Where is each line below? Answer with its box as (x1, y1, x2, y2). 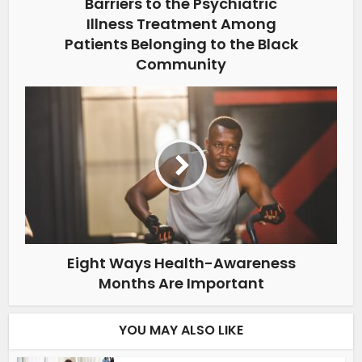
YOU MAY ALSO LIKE (119, 320, 243, 339)
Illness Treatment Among (86, 13, 276, 34)
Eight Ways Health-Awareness (66, 252, 296, 273)
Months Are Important (98, 272, 264, 293)
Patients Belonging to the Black (64, 33, 298, 54)
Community (136, 53, 226, 74)
